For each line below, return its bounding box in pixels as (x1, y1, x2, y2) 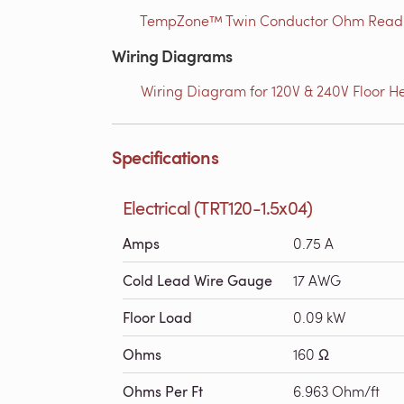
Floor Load (123, 308, 192, 327)
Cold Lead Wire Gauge (123, 271, 272, 290)
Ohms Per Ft (123, 381, 203, 401)
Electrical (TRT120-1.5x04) (123, 195, 313, 220)
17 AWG (293, 271, 341, 289)
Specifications (112, 144, 218, 170)
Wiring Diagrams (112, 44, 233, 67)
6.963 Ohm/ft (293, 381, 380, 400)
